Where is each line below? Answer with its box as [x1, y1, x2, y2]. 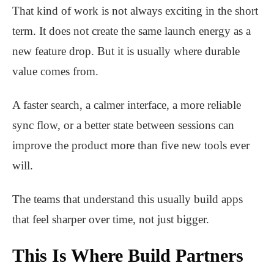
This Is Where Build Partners [12, 245, 243, 266]
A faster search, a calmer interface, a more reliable [12, 98, 241, 112]
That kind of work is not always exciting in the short [12, 4, 258, 18]
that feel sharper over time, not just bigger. [12, 213, 209, 226]
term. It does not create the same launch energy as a [12, 24, 251, 38]
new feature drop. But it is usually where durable [12, 45, 240, 58]
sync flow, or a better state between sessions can [12, 119, 234, 132]
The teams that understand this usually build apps [12, 193, 243, 206]
